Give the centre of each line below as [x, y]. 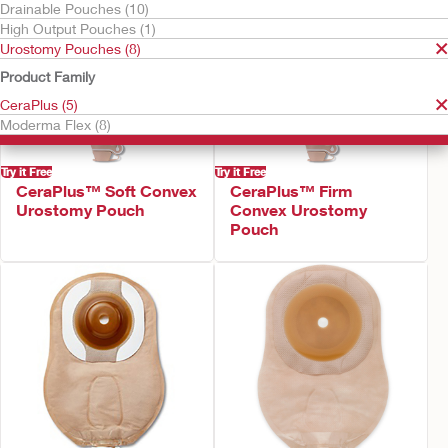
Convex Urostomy [298, 209]
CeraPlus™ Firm [291, 190]
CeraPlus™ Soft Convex [106, 190]
